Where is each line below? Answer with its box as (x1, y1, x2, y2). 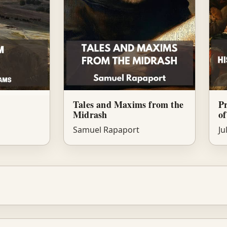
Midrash (73, 108, 107, 122)
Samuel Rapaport (73, 124, 139, 136)
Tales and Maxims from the (73, 98, 183, 111)
